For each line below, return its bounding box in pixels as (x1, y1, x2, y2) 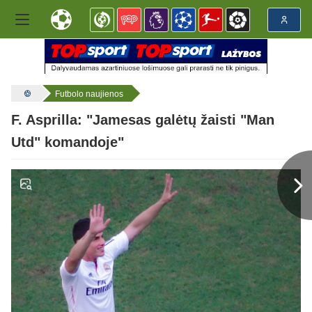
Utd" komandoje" (11, 134, 124, 150)
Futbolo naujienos (55, 89, 123, 99)
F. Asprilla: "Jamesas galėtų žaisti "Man (11, 112, 274, 128)
